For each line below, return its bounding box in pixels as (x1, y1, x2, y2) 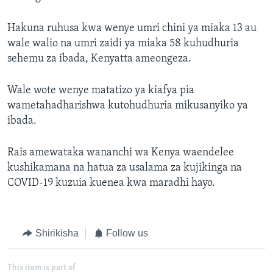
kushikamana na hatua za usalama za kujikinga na (7, 162, 242, 174)
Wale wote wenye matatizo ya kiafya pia (7, 85, 194, 97)
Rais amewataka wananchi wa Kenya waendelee (7, 147, 234, 159)
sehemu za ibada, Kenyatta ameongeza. (7, 53, 191, 65)
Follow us (106, 228, 148, 239)
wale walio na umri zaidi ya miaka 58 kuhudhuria (7, 38, 239, 50)
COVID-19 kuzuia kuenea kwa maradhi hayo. (7, 177, 215, 190)
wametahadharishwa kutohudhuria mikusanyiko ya (7, 100, 248, 112)
